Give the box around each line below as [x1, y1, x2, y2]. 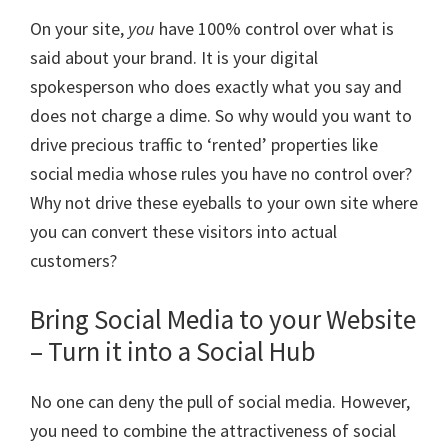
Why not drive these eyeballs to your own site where [30, 190, 418, 214]
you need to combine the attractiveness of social [30, 418, 396, 442]
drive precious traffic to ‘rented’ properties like [30, 132, 378, 156]
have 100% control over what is [155, 16, 394, 40]
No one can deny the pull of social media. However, [30, 389, 410, 413]
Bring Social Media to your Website [30, 301, 416, 336]
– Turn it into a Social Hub [30, 333, 316, 368]
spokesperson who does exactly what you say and [30, 74, 402, 98]
